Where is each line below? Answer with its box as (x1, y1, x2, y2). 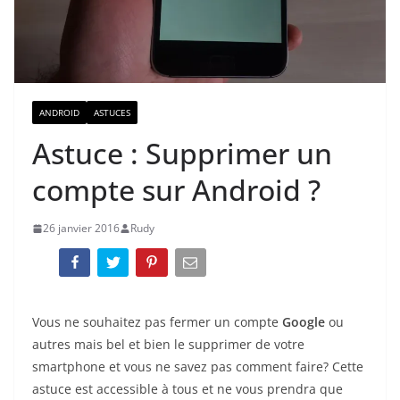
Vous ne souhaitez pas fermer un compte (32, 312, 282, 330)
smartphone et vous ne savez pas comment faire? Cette (32, 357, 363, 375)
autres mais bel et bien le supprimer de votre (32, 335, 304, 353)
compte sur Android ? (32, 171, 321, 210)
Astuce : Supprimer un (32, 134, 332, 173)
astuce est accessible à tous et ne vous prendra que (32, 379, 343, 397)
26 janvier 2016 (43, 221, 120, 237)
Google (282, 312, 325, 330)
